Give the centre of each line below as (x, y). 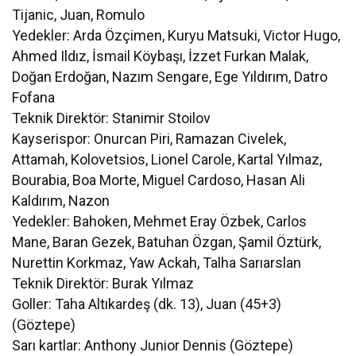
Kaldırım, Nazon (61, 200)
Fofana (33, 97)
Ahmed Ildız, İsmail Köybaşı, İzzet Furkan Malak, (161, 56)
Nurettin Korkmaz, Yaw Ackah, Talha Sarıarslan (157, 262)
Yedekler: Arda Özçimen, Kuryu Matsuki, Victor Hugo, (176, 35)
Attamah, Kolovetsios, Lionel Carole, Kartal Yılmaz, (167, 159)
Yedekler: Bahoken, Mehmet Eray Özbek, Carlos (160, 221)
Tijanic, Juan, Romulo (79, 14)
